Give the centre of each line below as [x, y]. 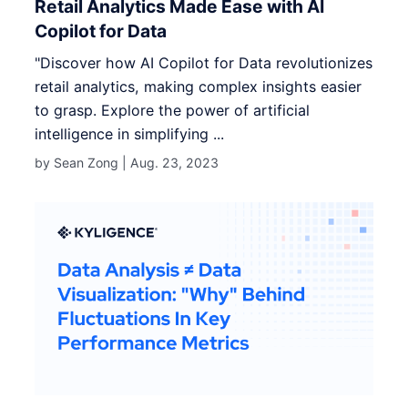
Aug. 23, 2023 [175, 162]
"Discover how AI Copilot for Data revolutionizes [204, 62]
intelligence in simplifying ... [130, 133]
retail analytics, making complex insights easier [199, 86]
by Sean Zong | [83, 162]
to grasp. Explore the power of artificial [173, 110]
